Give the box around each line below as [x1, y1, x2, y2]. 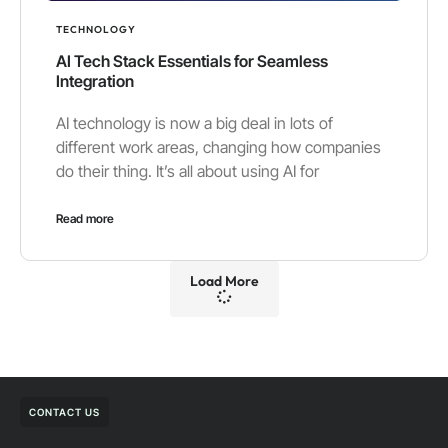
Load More [189, 271, 259, 290]
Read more [56, 210, 114, 226]
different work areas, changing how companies [56, 136, 381, 157]
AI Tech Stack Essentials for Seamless [56, 50, 328, 71]
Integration [56, 70, 134, 91]
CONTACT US [29, 405, 100, 418]
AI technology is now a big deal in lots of [56, 112, 333, 133]
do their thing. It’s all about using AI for [56, 160, 319, 181]
